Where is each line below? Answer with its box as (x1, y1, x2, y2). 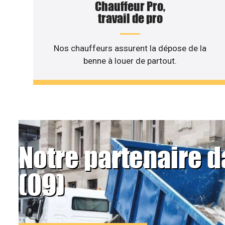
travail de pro (97, 11, 163, 26)
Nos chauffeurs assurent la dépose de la (54, 43, 207, 54)
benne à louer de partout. (83, 56, 177, 66)
